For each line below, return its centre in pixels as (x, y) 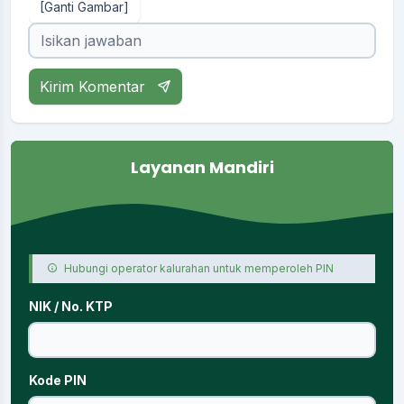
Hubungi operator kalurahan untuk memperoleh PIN (197, 269)
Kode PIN (58, 381)
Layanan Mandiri (202, 167)
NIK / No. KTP (71, 307)
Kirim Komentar (95, 86)
